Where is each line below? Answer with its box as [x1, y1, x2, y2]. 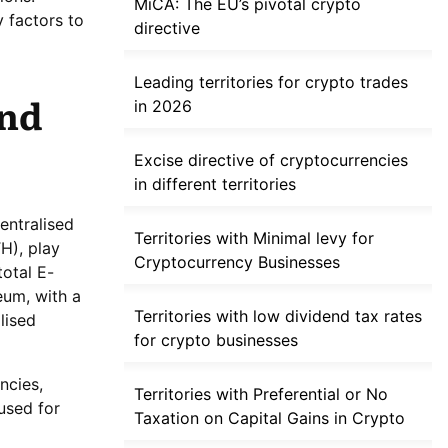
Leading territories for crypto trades [134, 72, 408, 93]
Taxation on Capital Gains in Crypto [134, 408, 405, 429]
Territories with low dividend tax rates [134, 306, 422, 327]
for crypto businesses [134, 330, 298, 351]
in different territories [134, 174, 296, 195]
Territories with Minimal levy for [134, 228, 374, 249]
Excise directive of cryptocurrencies [134, 150, 408, 171]
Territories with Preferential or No [134, 384, 388, 405]
